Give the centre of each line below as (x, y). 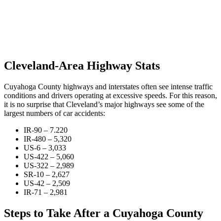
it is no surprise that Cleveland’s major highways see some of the (104, 104)
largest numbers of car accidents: (55, 113)
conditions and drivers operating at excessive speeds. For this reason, (110, 95)
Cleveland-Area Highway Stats (82, 65)
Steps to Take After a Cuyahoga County (104, 213)
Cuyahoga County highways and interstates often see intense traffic (108, 86)
